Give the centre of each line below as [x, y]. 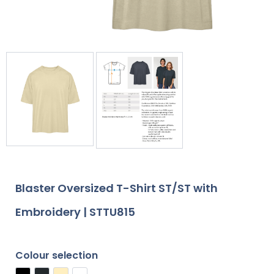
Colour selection [57, 256]
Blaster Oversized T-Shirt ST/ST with [117, 188]
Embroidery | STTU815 [75, 212]
